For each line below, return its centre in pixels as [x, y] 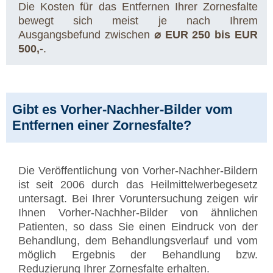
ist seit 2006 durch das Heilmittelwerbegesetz [138, 185]
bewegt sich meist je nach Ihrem [138, 21]
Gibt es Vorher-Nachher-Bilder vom [122, 110]
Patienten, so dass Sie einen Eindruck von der [138, 227]
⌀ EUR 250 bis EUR [206, 35]
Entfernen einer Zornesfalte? [102, 126]
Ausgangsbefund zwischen [86, 35]
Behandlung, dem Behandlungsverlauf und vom [138, 241]
